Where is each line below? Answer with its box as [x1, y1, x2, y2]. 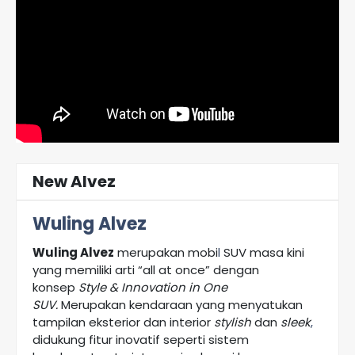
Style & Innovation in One [78, 279, 227, 296]
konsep [32, 279, 78, 296]
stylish [214, 314, 251, 331]
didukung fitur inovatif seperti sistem [32, 331, 249, 349]
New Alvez [32, 170, 116, 193]
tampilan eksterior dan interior [32, 314, 214, 331]
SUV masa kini [220, 244, 304, 261]
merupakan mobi [114, 244, 218, 261]
